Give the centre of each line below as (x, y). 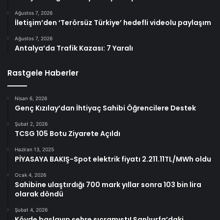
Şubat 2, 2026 (31, 124)
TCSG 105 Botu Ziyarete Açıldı (68, 134)
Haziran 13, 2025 (34, 150)
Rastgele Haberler (43, 73)
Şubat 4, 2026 (31, 210)
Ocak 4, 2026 (30, 175)
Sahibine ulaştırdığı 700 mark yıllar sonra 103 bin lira (108, 185)
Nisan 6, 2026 (31, 98)
